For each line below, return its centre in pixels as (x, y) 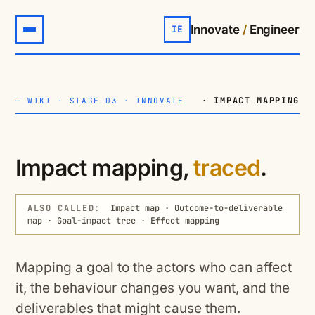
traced (227, 168)
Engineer (273, 30)
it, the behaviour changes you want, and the (153, 288)
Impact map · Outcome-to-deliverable (192, 208)
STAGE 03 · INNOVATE (127, 100)
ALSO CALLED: (64, 208)
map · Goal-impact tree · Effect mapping (123, 221)
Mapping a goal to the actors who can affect (154, 268)
